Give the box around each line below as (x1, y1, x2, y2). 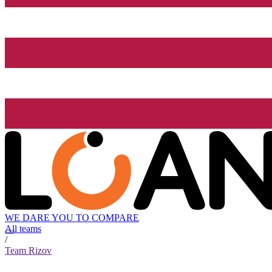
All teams (5, 223, 41, 234)
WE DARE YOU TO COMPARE (5, 212, 139, 223)
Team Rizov (5, 245, 52, 256)
